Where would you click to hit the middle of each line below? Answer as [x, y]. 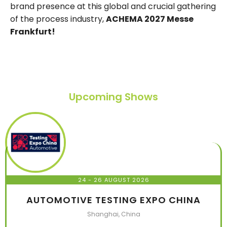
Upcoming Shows [113, 97]
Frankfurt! [33, 32]
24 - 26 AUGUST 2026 [113, 180]
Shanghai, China [113, 214]
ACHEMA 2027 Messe [150, 19]
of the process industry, [58, 19]
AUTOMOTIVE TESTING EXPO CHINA [113, 200]
